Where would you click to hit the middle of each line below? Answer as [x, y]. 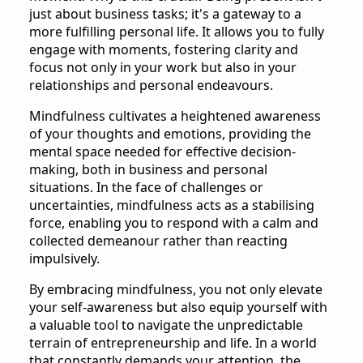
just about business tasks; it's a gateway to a [165, 14]
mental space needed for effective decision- [162, 152]
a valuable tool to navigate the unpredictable [166, 325]
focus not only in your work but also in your [163, 68]
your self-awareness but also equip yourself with [178, 307]
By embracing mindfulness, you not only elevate [176, 290]
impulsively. [64, 259]
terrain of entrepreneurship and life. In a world [173, 343]
